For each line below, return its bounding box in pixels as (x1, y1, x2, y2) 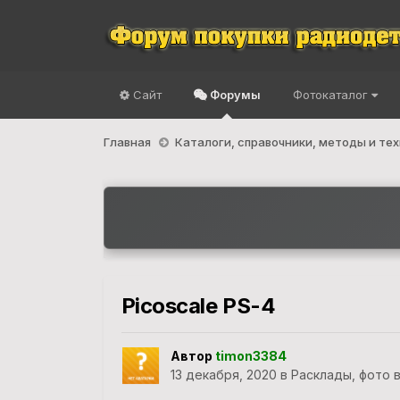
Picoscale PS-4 (121, 292, 276, 319)
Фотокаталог (292, 87, 371, 102)
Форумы (206, 87, 261, 102)
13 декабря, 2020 (170, 367, 277, 383)
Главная (103, 134, 154, 149)
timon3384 (214, 348, 287, 364)
